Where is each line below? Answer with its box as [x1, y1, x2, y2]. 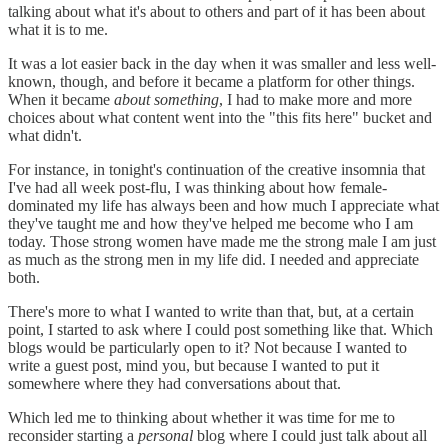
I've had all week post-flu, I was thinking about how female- [8, 178, 387, 196]
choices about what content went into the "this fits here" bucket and [8, 108, 432, 126]
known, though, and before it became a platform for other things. [8, 72, 415, 90]
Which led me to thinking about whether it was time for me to [8, 408, 395, 426]
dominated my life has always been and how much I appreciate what [8, 196, 439, 214]
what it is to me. [8, 20, 108, 38]
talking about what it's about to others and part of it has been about [8, 2, 425, 20]
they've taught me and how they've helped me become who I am [8, 214, 413, 232]
